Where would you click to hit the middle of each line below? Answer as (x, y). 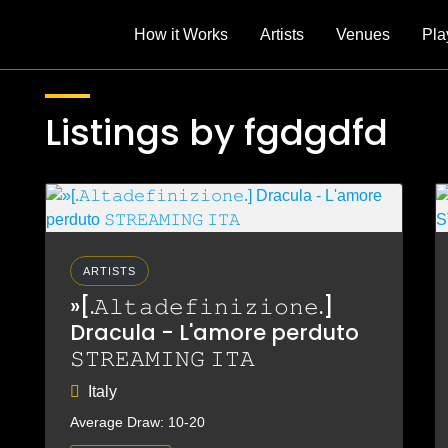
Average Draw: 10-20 (137, 422)
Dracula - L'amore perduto (214, 332)
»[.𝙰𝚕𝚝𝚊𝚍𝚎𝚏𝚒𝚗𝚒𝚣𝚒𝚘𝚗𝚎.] (201, 306)
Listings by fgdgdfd (216, 132)
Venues (363, 34)
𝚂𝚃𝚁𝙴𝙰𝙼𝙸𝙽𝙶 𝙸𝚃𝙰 (162, 358)
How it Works (181, 34)
